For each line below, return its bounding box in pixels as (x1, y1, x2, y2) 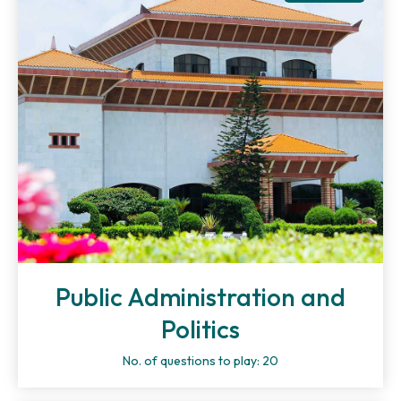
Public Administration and (55, 281, 346, 312)
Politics (161, 313, 240, 345)
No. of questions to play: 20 (123, 353, 278, 369)
